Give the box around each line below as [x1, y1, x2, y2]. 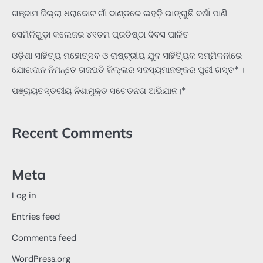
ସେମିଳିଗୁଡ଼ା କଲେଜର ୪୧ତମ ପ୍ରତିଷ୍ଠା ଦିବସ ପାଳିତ [12, 28, 189, 41]
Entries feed [12, 211, 60, 223]
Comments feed [12, 232, 76, 244]
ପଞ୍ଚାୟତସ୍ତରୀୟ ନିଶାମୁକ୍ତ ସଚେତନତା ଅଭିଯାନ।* [12, 85, 186, 97]
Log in [12, 190, 36, 202]
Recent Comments [12, 123, 133, 141]
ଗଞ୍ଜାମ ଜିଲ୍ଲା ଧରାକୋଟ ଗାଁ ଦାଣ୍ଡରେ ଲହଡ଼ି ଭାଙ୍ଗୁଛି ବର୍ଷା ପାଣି [12, 7, 227, 19]
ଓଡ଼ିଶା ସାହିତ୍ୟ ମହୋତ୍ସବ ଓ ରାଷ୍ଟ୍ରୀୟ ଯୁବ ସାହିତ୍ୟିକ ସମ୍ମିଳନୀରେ [12, 49, 242, 62]
